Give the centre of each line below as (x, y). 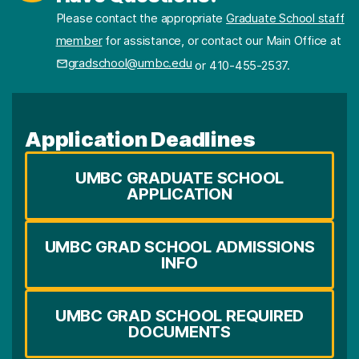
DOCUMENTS (179, 331)
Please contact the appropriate (141, 18)
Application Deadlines (140, 139)
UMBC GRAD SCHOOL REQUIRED (179, 315)
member (79, 41)
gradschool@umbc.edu (130, 63)
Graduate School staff (285, 18)
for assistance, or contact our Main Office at (223, 41)
